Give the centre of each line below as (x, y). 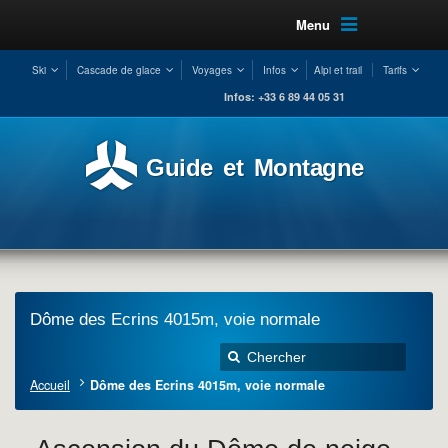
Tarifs (394, 70)
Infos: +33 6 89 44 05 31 (284, 96)
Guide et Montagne (255, 167)
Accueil (50, 385)
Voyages (211, 70)
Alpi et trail (337, 70)
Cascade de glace (118, 70)
